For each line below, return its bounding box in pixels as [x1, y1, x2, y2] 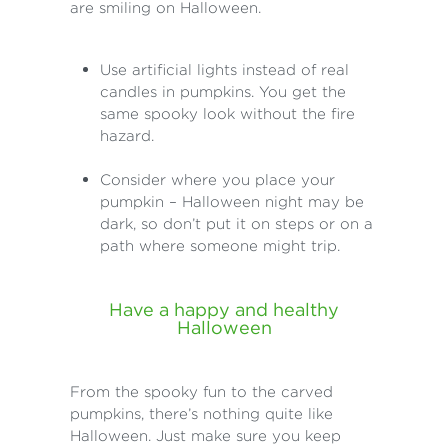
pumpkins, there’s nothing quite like [70, 404, 333, 424]
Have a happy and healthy [109, 298, 339, 322]
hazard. [100, 126, 154, 146]
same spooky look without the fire [100, 104, 355, 124]
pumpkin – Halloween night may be [100, 192, 364, 212]
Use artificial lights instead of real [100, 60, 349, 80]
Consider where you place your [100, 170, 335, 190]
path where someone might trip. [100, 236, 340, 256]
